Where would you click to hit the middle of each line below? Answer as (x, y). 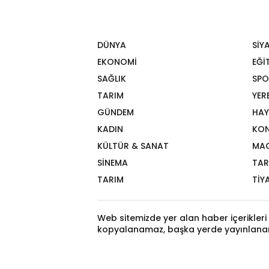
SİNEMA (113, 163)
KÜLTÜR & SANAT (133, 146)
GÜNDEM (116, 112)
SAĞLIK (112, 79)
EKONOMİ (117, 62)
